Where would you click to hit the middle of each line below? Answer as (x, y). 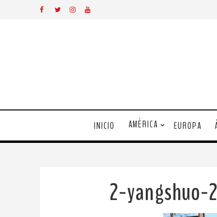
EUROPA (187, 126)
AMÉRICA (143, 124)
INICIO (104, 126)
